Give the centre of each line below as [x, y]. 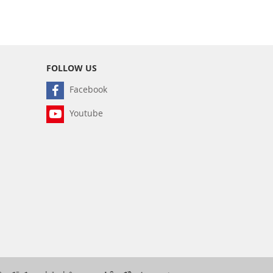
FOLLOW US [72, 68]
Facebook [87, 89]
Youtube [85, 113]
